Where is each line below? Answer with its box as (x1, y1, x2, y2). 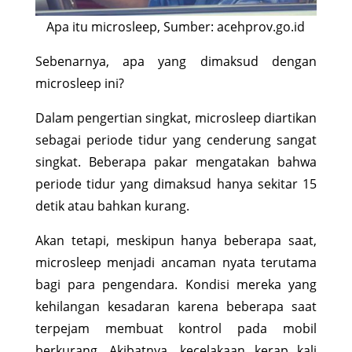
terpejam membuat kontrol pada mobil (35, 319, 317, 337)
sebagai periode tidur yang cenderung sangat (35, 130, 317, 148)
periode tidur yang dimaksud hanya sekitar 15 (35, 174, 317, 192)
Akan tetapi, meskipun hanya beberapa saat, (35, 231, 317, 249)
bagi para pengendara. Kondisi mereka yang (35, 275, 317, 293)
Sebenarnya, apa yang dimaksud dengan (35, 52, 317, 70)
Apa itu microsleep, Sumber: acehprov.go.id (46, 17, 306, 35)
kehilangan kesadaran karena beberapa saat (35, 297, 317, 315)
